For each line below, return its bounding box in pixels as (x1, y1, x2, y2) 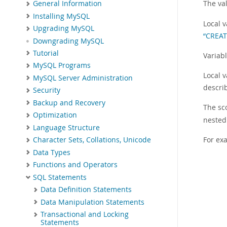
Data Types (33, 147, 70, 157)
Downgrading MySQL (33, 36, 104, 46)
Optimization (33, 110, 77, 120)
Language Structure (33, 123, 100, 132)
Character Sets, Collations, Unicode (33, 135, 151, 145)
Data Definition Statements (41, 185, 132, 195)
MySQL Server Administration (33, 73, 133, 83)
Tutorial (33, 48, 59, 58)
